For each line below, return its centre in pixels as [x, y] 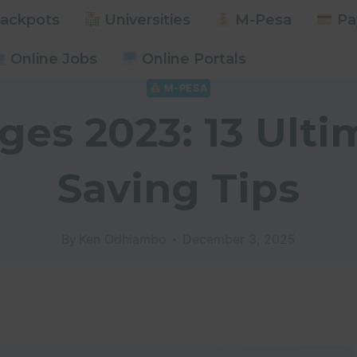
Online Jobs [52, 59]
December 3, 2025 [239, 239]
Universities [146, 20]
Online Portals [192, 59]
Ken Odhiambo [123, 239]
